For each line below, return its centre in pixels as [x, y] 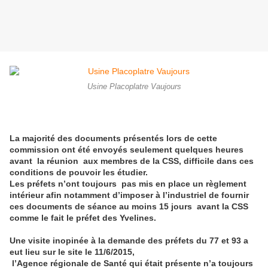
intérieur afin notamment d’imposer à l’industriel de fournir [129, 195]
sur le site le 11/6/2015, [89, 252]
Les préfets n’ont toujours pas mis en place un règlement [128, 184]
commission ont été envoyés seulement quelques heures [127, 150]
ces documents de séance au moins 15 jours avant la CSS [129, 207]
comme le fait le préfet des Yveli [74, 218]
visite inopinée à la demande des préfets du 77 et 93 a [137, 241]
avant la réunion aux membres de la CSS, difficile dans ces [132, 161]
